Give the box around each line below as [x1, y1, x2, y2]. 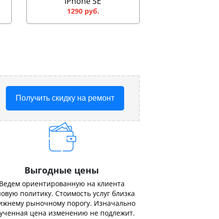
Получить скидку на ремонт [16, 94, 114, 102]
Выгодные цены [24, 164, 99, 176]
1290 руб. [66, 6, 99, 16]
